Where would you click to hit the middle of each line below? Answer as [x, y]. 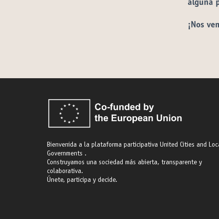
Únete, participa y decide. [82, 180]
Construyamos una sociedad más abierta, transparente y [124, 163]
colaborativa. [65, 172]
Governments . [67, 154]
